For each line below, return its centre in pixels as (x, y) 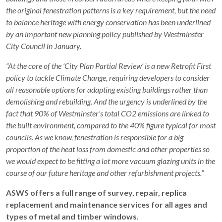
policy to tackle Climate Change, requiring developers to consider (108, 78)
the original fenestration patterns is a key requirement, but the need (111, 10)
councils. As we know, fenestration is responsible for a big (95, 137)
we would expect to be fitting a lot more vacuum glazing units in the (111, 161)
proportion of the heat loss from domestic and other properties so (108, 149)
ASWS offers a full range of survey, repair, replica (96, 193)
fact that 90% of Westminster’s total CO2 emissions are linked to (108, 113)
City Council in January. (44, 46)
